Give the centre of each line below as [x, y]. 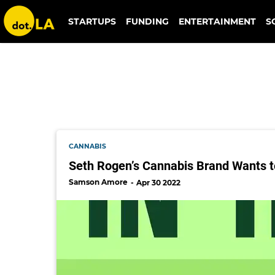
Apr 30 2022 [158, 182]
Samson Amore [98, 182]
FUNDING [147, 21]
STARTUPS [92, 21]
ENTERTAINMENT [217, 21]
